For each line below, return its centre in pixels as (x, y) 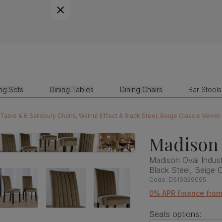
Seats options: (175, 214)
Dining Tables (71, 89)
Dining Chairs (141, 89)
